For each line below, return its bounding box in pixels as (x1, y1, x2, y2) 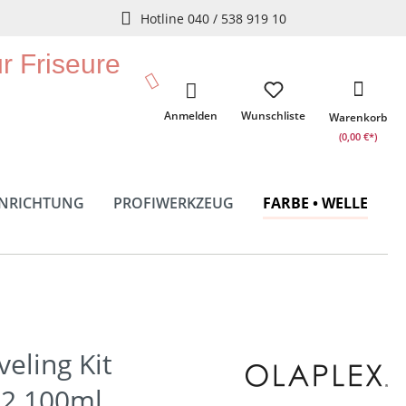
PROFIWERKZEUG (113, 193, 234, 213)
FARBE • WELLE (263, 193, 368, 213)
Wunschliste (241, 108, 305, 123)
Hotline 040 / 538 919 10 (140, 9, 286, 27)
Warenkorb (329, 110, 387, 125)
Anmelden (164, 108, 217, 123)
